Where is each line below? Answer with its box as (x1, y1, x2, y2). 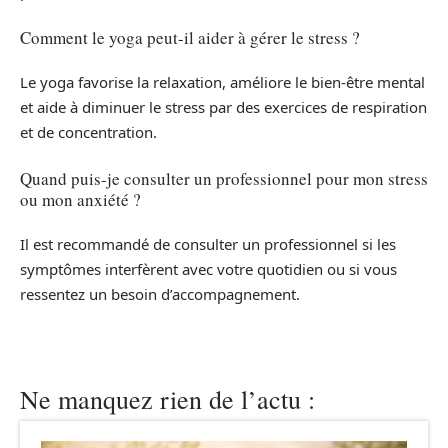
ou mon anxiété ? (20, 187, 141, 211)
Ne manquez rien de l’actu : (20, 382, 315, 417)
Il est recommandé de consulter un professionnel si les (20, 234, 396, 255)
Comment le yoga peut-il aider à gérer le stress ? (20, 25, 360, 49)
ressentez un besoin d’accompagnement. (20, 284, 300, 305)
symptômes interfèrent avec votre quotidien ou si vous (20, 259, 397, 280)
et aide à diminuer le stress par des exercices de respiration (20, 97, 427, 118)
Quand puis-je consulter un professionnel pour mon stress (20, 166, 428, 190)
